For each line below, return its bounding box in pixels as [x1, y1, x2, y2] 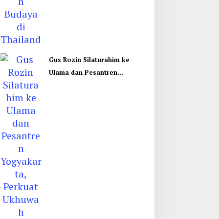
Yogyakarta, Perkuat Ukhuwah [48, 81, 146, 90]
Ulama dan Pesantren [48, 68, 117, 77]
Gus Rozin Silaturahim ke [48, 55, 130, 65]
